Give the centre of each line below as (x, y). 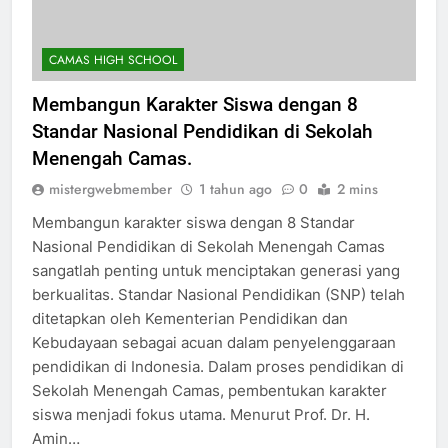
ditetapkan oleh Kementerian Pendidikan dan (190, 318)
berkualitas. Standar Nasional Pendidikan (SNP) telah (218, 294)
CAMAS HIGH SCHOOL (113, 59)
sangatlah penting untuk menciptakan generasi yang (216, 270)
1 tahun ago (235, 188)
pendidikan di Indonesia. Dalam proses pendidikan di (218, 366)
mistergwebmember (110, 188)
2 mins (357, 188)
